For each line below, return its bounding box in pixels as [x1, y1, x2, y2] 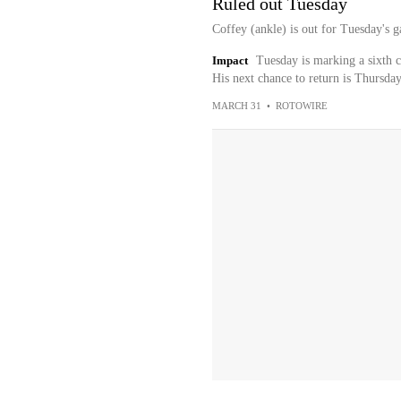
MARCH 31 [211, 100, 261, 111]
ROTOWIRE [275, 100, 328, 111]
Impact [211, 54, 248, 67]
